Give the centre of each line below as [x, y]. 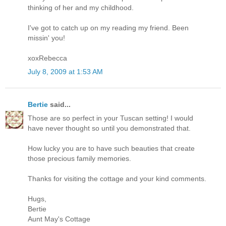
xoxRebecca [47, 58]
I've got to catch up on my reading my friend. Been [108, 28]
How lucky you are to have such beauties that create [111, 148]
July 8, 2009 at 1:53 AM [65, 72]
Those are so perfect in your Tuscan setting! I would [110, 118]
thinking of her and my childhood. [81, 8]
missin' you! [46, 38]
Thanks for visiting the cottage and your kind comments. [117, 178]
